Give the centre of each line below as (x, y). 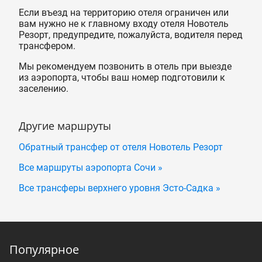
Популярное (44, 249)
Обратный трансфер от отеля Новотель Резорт (121, 147)
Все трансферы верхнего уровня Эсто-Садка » (120, 188)
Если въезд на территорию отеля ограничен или (124, 12)
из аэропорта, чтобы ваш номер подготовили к (122, 77)
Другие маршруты (65, 125)
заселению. (44, 88)
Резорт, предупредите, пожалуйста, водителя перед (131, 35)
